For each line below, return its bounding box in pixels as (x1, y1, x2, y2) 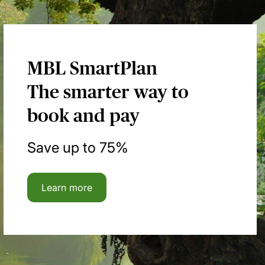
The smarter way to (27, 82, 189, 103)
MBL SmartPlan (27, 58, 157, 79)
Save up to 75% (27, 139, 128, 157)
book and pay (27, 105, 140, 127)
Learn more (41, 182, 92, 194)
